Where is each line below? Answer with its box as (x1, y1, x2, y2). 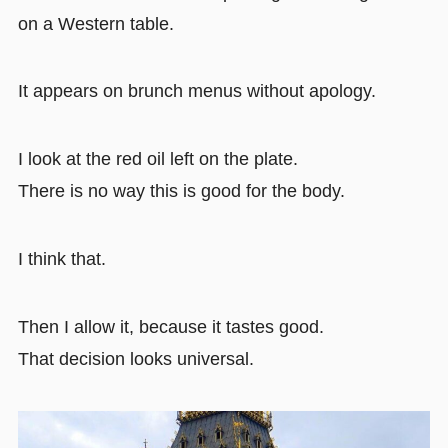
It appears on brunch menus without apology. (17, 81, 376, 102)
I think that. (17, 249, 106, 270)
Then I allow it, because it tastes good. (17, 316, 324, 337)
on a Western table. (17, 13, 174, 34)
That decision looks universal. (17, 348, 254, 369)
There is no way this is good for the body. (17, 181, 345, 202)
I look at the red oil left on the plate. (17, 149, 298, 170)
